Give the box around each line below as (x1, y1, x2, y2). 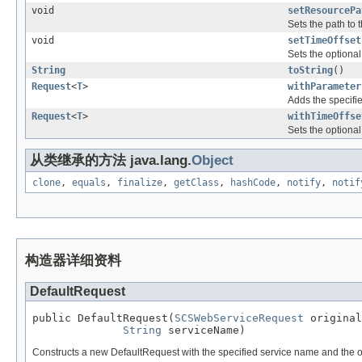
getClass (174, 177, 219, 189)
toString (288, 65, 333, 77)
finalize (117, 177, 162, 189)
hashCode (230, 177, 276, 189)
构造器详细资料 (25, 253, 121, 269)
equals (72, 177, 106, 189)
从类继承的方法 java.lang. (30, 153, 192, 169)
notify (287, 177, 321, 189)
